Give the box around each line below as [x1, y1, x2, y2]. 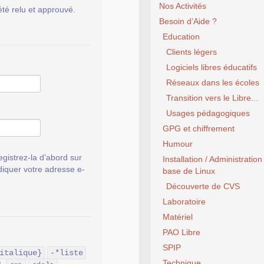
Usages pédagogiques [166, 108, 250, 118]
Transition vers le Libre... [166, 93, 258, 103]
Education [163, 32, 200, 41]
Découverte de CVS [166, 181, 240, 191]
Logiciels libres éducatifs [166, 62, 257, 72]
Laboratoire [163, 197, 206, 206]
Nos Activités [159, 1, 206, 11]
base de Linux [163, 166, 215, 176]
